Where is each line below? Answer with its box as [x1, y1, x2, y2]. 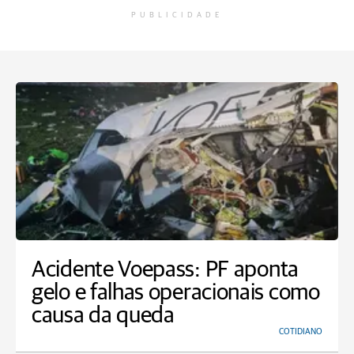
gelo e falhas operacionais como [32, 281, 320, 305]
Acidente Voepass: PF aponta [32, 258, 299, 282]
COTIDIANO [279, 327, 322, 337]
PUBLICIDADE [131, 11, 223, 20]
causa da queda [32, 304, 175, 328]
